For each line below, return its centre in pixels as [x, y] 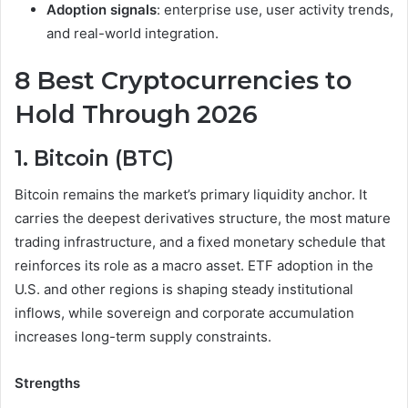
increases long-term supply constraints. [143, 337]
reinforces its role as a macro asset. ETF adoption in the [194, 266]
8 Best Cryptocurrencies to [183, 81]
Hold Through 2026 [136, 115]
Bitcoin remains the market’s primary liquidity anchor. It [191, 195]
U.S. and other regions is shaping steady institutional [184, 290]
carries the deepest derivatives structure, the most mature [203, 219]
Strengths [47, 383]
